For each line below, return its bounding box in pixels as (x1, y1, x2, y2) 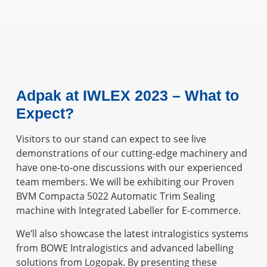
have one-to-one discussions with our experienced (15, 161, 243, 175)
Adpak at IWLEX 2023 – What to (15, 87, 239, 104)
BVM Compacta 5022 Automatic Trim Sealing (15, 190, 215, 203)
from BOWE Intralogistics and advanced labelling (15, 241, 234, 254)
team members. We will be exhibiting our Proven (15, 175, 234, 189)
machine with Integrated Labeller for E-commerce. (15, 204, 241, 218)
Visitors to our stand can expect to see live (15, 132, 206, 146)
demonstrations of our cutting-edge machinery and (15, 147, 247, 160)
